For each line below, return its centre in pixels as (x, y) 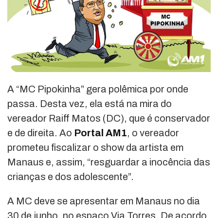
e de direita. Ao (41, 133)
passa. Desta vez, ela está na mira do (90, 104)
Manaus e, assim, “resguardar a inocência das (109, 162)
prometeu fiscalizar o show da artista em (95, 148)
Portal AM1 (100, 133)
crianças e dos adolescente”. (71, 177)
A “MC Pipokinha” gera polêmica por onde (98, 89)
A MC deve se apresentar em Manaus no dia (104, 201)
